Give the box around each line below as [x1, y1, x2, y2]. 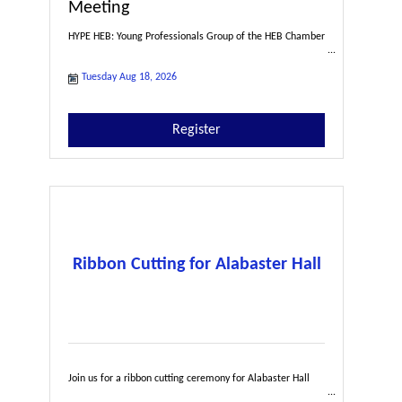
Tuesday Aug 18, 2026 [82, 71, 177, 83]
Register [172, 122, 222, 137]
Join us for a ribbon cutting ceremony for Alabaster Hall [68, 372, 310, 384]
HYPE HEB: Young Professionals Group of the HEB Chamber [68, 31, 325, 42]
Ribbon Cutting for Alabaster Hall [72, 255, 321, 274]
